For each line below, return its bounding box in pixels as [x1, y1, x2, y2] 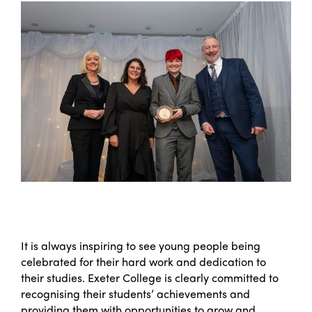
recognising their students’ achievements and [21, 285, 250, 302]
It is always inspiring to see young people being [21, 237, 260, 253]
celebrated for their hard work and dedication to [21, 253, 266, 270]
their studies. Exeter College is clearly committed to [21, 269, 279, 286]
